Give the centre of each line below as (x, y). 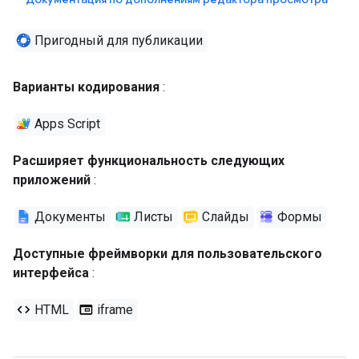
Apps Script (66, 123)
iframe (114, 309)
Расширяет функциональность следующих (149, 160)
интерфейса (51, 272)
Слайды (224, 216)
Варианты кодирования (86, 87)
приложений (52, 179)
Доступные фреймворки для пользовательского (167, 253)
